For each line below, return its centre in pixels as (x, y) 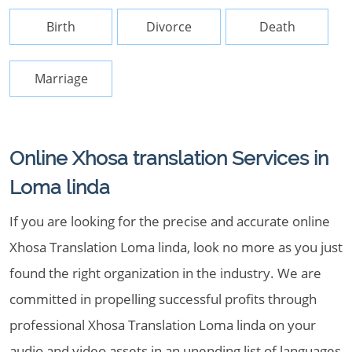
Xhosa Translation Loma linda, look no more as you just (176, 247)
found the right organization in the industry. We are (165, 273)
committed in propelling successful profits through (163, 299)
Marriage (61, 79)
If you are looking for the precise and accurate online (170, 221)
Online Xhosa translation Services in (169, 158)
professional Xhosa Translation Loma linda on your (163, 325)
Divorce (169, 27)
